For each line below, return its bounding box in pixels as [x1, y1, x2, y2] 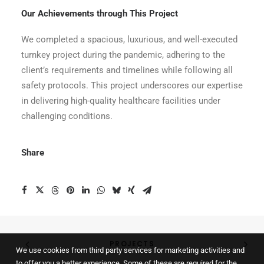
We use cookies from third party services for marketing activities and [16, 246, 245, 255]
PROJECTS [110, 239, 154, 249]
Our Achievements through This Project [21, 8, 178, 19]
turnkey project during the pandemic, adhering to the [21, 49, 225, 60]
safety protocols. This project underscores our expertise [21, 80, 243, 91]
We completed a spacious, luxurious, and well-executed [21, 34, 237, 45]
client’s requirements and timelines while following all [21, 65, 233, 75]
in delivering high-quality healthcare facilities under [21, 95, 220, 106]
